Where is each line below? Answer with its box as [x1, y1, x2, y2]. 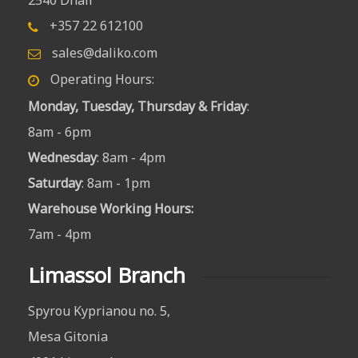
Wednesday [28, 149, 97, 167]
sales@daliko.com [49, 43, 157, 62]
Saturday [28, 174, 82, 193]
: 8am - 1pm [82, 174, 150, 193]
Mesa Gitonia [28, 328, 108, 346]
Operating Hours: [47, 70, 154, 89]
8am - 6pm [28, 123, 91, 141]
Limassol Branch [28, 261, 185, 290]
